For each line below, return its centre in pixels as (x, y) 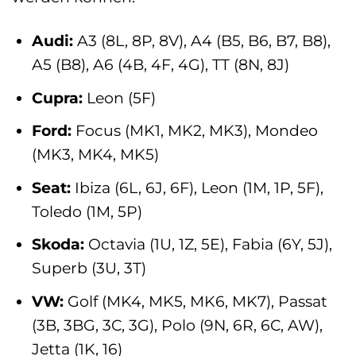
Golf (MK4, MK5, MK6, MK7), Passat (195, 301)
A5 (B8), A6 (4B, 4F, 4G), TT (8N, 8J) (160, 65)
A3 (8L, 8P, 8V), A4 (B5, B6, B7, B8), (201, 41)
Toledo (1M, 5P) (87, 211)
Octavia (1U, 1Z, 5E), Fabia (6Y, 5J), (208, 244)
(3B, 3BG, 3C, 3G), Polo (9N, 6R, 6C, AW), (177, 325)
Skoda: (58, 244)
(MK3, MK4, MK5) (95, 155)
